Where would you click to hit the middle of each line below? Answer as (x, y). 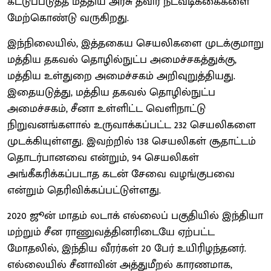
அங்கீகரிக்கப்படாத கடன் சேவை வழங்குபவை (121, 174)
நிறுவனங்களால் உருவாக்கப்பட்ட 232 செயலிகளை (132, 125)
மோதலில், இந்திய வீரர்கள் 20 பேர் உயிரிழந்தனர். (127, 248)
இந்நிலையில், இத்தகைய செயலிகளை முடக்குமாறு (135, 43)
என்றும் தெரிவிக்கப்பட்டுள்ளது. (84, 190)
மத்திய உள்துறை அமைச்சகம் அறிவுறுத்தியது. (121, 76)
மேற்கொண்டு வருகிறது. (68, 18)
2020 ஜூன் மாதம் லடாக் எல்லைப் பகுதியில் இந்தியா (135, 216)
